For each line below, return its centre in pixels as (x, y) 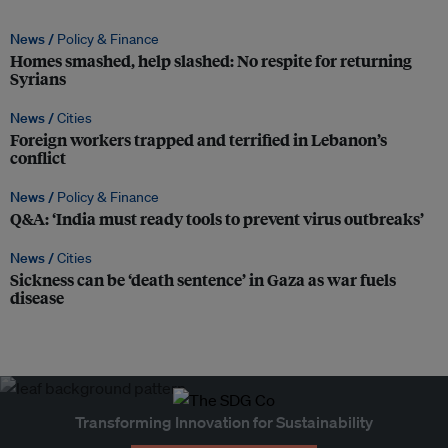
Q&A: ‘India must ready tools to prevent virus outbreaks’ (217, 219)
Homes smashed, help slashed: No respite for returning (211, 61)
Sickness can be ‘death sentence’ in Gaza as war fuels (203, 280)
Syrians (38, 79)
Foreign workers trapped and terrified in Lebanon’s (198, 140)
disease (37, 298)
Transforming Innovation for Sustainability (224, 422)
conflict (38, 158)
